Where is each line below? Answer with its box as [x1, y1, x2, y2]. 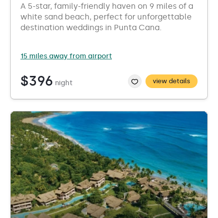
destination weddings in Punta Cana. [20, 23, 162, 32]
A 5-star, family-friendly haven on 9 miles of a [20, 1, 193, 11]
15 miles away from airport [20, 52, 112, 60]
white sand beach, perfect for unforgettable [20, 12, 192, 21]
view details [153, 77, 190, 85]
